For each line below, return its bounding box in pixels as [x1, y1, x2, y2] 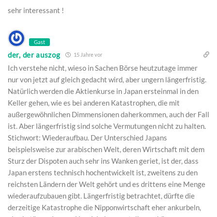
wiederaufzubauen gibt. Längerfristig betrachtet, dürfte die [8, 191, 195, 201]
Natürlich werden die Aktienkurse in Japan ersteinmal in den [8, 87, 199, 96]
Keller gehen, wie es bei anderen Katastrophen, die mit [8, 98, 180, 108]
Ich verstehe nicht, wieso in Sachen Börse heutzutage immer [8, 63, 198, 73]
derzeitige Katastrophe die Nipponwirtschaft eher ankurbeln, [8, 203, 201, 212]
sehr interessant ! [8, 6, 64, 15]
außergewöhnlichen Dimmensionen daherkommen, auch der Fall [8, 110, 209, 119]
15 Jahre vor [72, 51, 102, 58]
